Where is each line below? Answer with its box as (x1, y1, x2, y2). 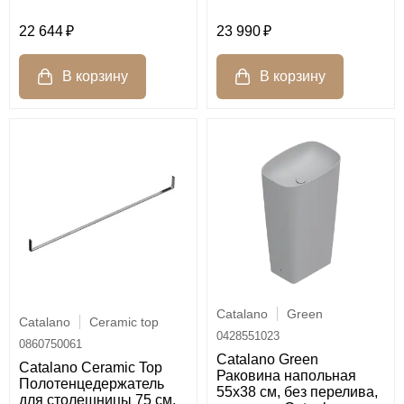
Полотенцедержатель (19, 376, 164, 392)
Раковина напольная (216, 368, 356, 384)
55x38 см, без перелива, (216, 384, 378, 400)
